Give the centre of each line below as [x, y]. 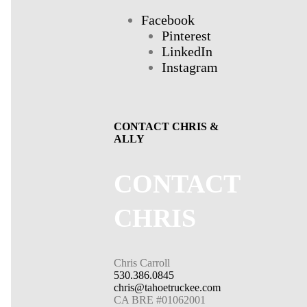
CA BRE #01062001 [159, 299]
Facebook [168, 20]
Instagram [189, 67]
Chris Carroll [142, 262]
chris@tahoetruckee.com [167, 287]
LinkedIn [187, 51]
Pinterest [186, 35]
